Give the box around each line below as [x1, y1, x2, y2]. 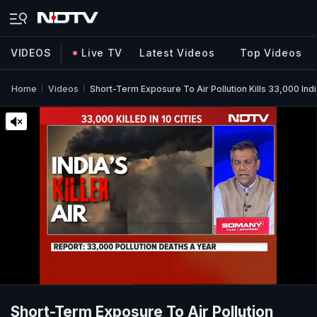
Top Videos [240, 47, 302, 59]
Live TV [81, 47, 123, 59]
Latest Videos [139, 47, 215, 59]
